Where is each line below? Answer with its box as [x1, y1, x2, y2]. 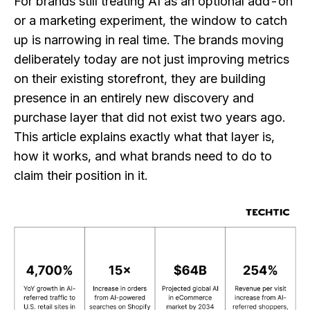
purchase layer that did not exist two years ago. [14, 110, 285, 125]
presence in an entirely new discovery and [14, 91, 254, 106]
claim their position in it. [14, 168, 147, 183]
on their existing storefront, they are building [14, 71, 266, 86]
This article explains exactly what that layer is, [14, 129, 275, 145]
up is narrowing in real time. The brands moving [14, 33, 284, 48]
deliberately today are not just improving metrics [14, 52, 289, 67]
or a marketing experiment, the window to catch [14, 13, 287, 28]
